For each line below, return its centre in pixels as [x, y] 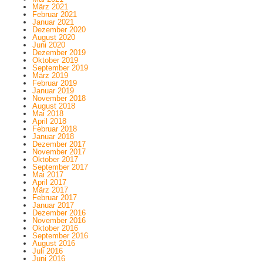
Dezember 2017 [59, 144]
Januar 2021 [53, 22]
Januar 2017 [53, 205]
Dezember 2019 [59, 53]
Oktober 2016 [55, 228]
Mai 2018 [48, 114]
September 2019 [60, 68]
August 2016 [53, 244]
